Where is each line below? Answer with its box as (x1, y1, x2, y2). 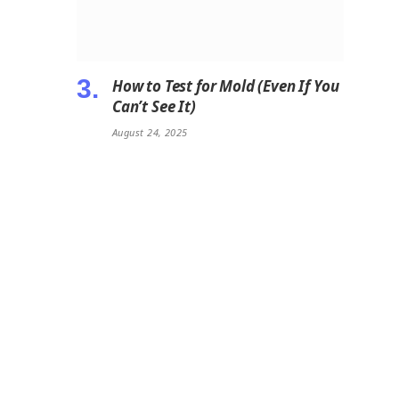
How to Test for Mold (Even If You (112, 76, 339, 97)
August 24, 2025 (112, 126, 188, 140)
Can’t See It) (112, 96, 196, 118)
